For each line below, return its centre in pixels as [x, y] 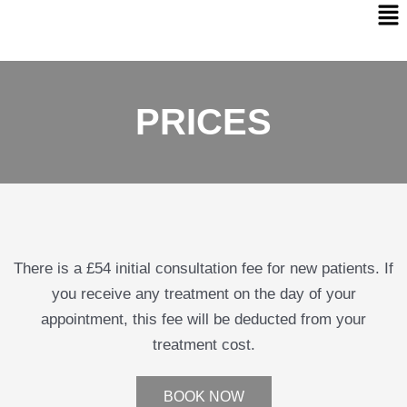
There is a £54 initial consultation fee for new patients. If [203, 268]
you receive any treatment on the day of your [203, 294]
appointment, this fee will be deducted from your [203, 319]
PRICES [203, 122]
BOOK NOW [203, 397]
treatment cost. [203, 345]
